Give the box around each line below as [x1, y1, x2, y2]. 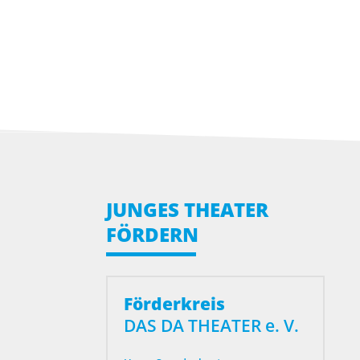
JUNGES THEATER [106, 195, 268, 223]
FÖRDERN [106, 220, 198, 247]
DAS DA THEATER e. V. [124, 313, 299, 337]
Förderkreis [124, 292, 225, 315]
